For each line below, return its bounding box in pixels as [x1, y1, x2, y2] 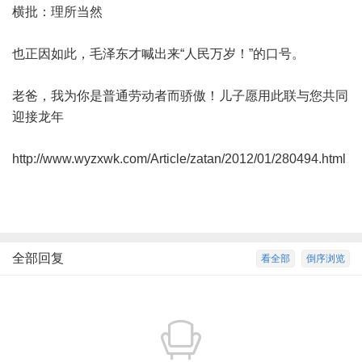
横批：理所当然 [12, 5, 128, 19]
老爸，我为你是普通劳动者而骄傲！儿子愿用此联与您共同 [12, 89, 348, 103]
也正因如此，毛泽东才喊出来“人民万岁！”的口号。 [12, 47, 330, 61]
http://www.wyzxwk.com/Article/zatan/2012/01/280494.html [12, 152, 346, 166]
